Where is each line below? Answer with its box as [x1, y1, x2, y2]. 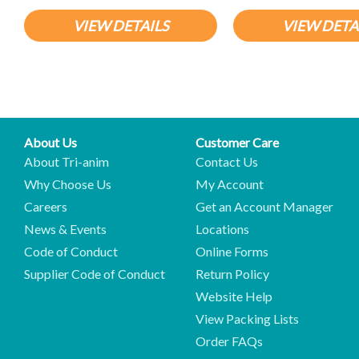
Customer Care [196, 135, 279, 151]
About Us [24, 135, 77, 151]
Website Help [196, 288, 272, 305]
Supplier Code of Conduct [24, 266, 165, 282]
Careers [24, 199, 67, 215]
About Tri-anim [24, 154, 109, 170]
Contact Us [196, 154, 258, 170]
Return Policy [196, 266, 269, 282]
